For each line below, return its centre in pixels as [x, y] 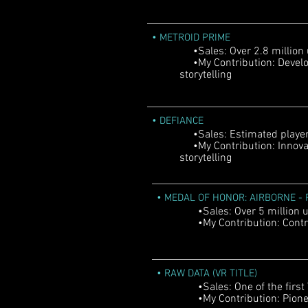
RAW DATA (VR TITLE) [211, 274]
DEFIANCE [181, 121]
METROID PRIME [195, 38]
